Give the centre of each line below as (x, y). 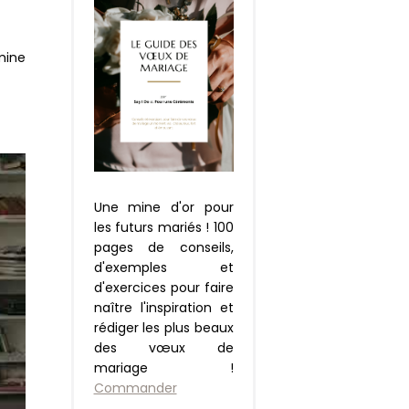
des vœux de (163, 348)
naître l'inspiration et (163, 308)
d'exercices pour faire (163, 288)
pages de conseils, (163, 248)
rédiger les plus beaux (163, 328)
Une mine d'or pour (163, 208)
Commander (135, 388)
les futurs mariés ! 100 (163, 228)
